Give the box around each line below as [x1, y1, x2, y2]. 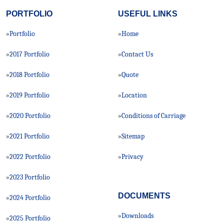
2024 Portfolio [9, 193, 50, 202]
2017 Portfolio [9, 49, 49, 58]
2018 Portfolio [9, 70, 49, 79]
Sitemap [121, 131, 144, 140]
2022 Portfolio [9, 152, 50, 161]
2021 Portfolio [9, 131, 49, 140]
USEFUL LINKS [118, 9, 177, 18]
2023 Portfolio [9, 172, 50, 181]
